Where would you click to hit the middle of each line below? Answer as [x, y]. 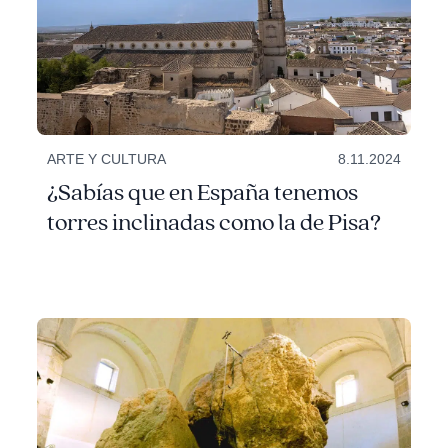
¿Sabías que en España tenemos [203, 192]
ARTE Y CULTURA [107, 158]
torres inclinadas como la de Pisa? [214, 222]
